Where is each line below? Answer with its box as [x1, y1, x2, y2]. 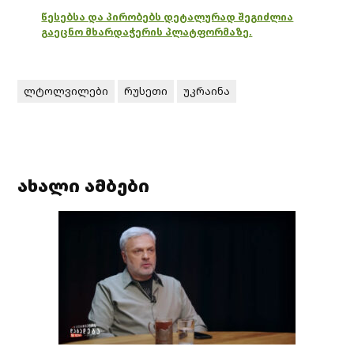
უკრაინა [183, 83, 231, 98]
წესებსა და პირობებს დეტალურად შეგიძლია [41, 9, 294, 24]
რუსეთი [124, 83, 168, 98]
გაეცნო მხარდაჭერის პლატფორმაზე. [41, 24, 253, 39]
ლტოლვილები [24, 83, 109, 98]
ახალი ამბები [17, 173, 150, 197]
